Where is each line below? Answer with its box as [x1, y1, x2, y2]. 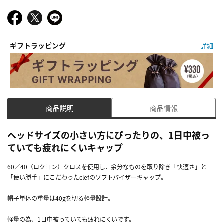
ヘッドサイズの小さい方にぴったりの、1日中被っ [7, 128, 210, 141]
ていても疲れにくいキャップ [7, 140, 123, 154]
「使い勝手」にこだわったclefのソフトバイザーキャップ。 [7, 172, 167, 181]
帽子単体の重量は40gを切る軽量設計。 [7, 193, 113, 202]
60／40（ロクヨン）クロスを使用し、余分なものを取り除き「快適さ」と [7, 162, 207, 171]
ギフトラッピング [10, 40, 66, 51]
